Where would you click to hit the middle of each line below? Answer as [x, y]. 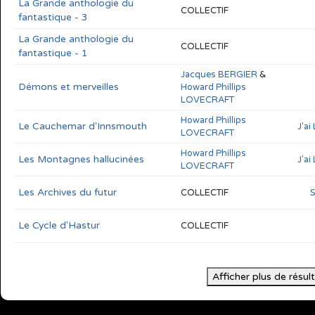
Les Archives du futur [67, 192]
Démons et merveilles [69, 86]
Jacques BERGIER [219, 74]
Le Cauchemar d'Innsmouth [83, 126]
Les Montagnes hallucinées [81, 159]
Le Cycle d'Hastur [59, 225]
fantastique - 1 [53, 53]
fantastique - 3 [53, 17]
